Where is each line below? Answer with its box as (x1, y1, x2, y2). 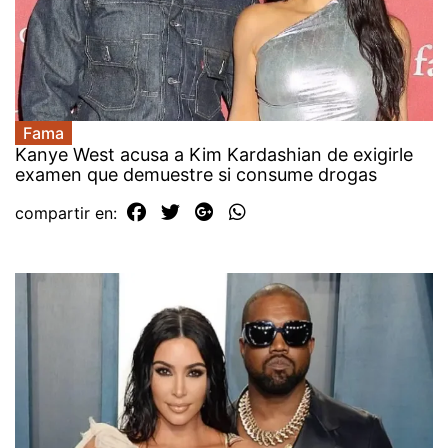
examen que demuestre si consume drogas (15, 163, 377, 185)
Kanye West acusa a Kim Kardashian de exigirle (15, 143, 413, 165)
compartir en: (15, 202, 122, 223)
